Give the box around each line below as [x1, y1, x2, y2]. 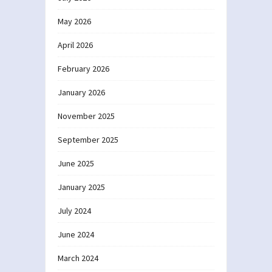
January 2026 [58, 86, 105, 98]
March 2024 [58, 252, 98, 263]
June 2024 [58, 228, 94, 240]
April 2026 [58, 39, 93, 50]
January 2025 [58, 181, 105, 192]
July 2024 [58, 205, 91, 216]
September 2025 [58, 134, 118, 145]
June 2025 [58, 157, 94, 169]
